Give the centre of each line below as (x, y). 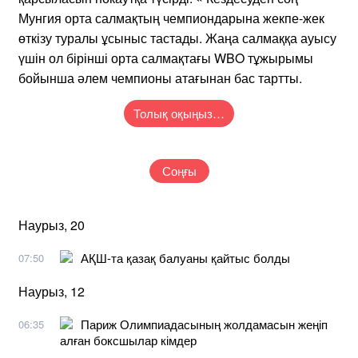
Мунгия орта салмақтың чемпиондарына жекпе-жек (171, 18)
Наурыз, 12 (52, 291)
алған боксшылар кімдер (128, 340)
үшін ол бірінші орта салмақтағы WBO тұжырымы (166, 58)
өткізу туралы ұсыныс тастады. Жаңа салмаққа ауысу (177, 38)
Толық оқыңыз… (179, 113)
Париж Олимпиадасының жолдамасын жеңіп (204, 324)
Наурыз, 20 (52, 225)
